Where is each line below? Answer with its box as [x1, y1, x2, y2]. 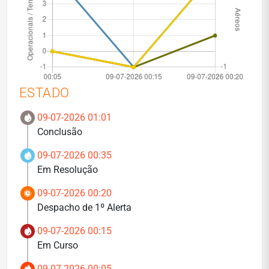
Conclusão [37, 126, 82, 138]
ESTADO [19, 85, 70, 100]
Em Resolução [37, 164, 98, 175]
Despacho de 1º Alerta [37, 202, 131, 213]
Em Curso [37, 240, 78, 251]
